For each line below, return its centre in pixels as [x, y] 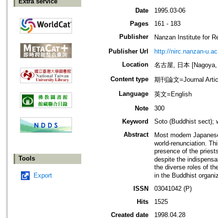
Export [43, 176]
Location [135, 65]
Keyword [135, 122]
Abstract [136, 135]
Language [134, 94]
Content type [129, 79]
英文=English [173, 94]
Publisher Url [128, 52]
